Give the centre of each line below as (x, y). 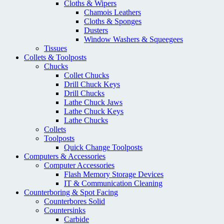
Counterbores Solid (74, 201)
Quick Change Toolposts (103, 147)
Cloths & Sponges (113, 21)
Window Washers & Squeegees (133, 39)
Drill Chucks (84, 93)
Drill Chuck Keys (92, 84)
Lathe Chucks (86, 120)
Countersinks (65, 210)
